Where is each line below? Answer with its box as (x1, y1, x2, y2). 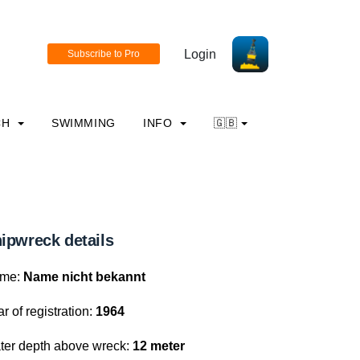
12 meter (133, 339, 185, 353)
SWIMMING (51, 117, 116, 129)
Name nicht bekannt (23, 270, 145, 284)
